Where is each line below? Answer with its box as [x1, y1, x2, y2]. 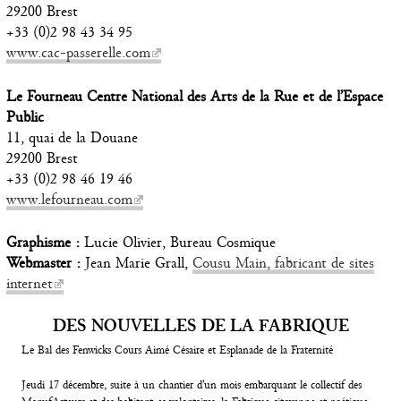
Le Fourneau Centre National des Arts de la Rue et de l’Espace [5, 84, 383, 107]
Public [5, 105, 44, 128]
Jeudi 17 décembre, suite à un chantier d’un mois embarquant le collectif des [21, 375, 362, 394]
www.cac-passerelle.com [5, 41, 150, 64]
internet [5, 272, 53, 295]
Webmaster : [5, 252, 81, 275]
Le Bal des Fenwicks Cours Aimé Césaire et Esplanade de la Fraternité [21, 341, 333, 360]
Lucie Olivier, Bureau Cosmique [79, 231, 276, 254]
